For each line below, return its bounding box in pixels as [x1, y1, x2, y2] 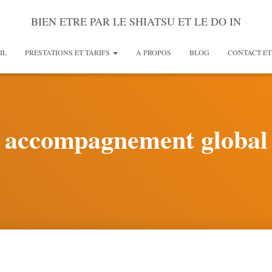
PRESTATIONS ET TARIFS [25, 47, 112, 57]
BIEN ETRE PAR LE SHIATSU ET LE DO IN [31, 14, 241, 29]
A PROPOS [136, 47, 171, 57]
